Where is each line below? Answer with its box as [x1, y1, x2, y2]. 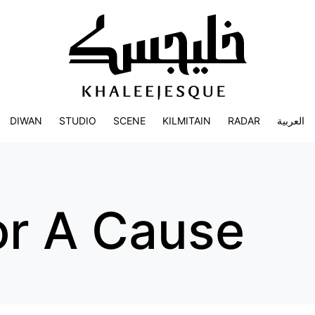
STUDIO [59, 115, 97, 127]
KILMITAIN [162, 115, 212, 127]
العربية [277, 115, 305, 127]
